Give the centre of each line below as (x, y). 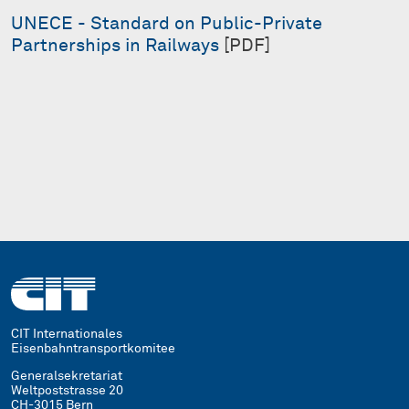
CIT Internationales (67, 334)
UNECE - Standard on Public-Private (167, 23)
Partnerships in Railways (115, 45)
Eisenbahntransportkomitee (93, 348)
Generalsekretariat (67, 376)
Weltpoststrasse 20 (67, 390)
